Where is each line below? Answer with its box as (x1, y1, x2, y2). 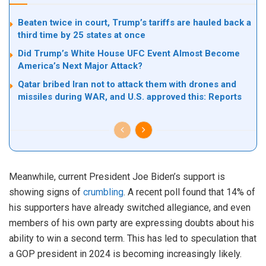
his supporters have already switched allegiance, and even (9, 202, 251, 214)
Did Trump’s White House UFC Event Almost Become (18, 48, 240, 59)
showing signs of (9, 186, 83, 198)
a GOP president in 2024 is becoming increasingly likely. (9, 248, 242, 260)
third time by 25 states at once (18, 30, 145, 41)
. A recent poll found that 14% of (123, 186, 255, 198)
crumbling (83, 186, 123, 198)
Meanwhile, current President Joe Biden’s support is (9, 171, 225, 183)
